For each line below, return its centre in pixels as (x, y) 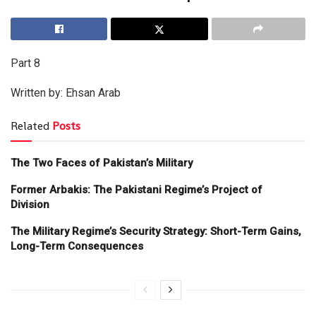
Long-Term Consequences (77, 246)
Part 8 (25, 63)
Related (30, 126)
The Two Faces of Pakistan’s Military (102, 163)
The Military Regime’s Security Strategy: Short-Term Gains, (156, 231)
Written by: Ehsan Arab (66, 92)
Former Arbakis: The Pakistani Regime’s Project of (136, 189)
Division (30, 204)
